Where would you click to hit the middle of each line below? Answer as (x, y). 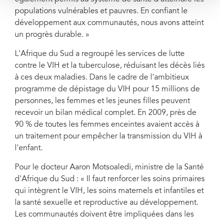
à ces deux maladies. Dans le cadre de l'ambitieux (102, 78)
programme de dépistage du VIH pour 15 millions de (107, 89)
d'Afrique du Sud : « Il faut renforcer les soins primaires (110, 179)
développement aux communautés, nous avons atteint (109, 23)
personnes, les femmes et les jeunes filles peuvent (102, 101)
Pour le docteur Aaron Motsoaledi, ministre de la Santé (109, 167)
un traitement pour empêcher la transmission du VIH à (109, 137)
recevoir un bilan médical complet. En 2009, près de (106, 113)
